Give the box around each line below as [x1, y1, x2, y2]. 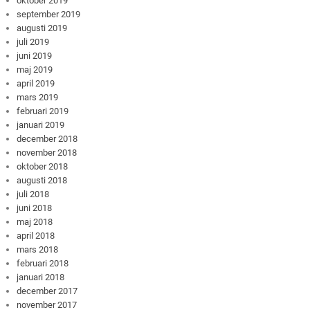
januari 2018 [17, 271, 65, 282]
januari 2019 [17, 119, 65, 130]
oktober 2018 [17, 161, 69, 172]
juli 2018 [17, 188, 50, 199]
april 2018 [17, 230, 55, 241]
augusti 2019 [17, 22, 68, 33]
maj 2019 [17, 64, 53, 75]
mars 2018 [17, 244, 59, 255]
